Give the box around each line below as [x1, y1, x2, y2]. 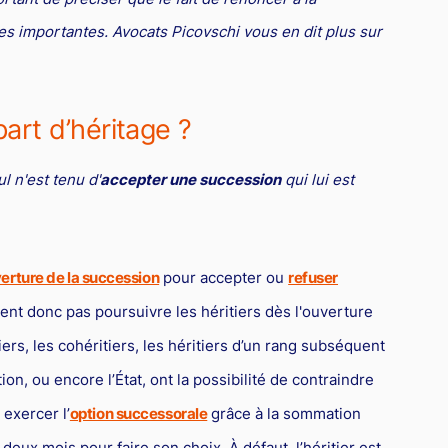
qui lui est [280, 169, 354, 189]
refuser [288, 267, 339, 287]
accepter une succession [99, 169, 281, 189]
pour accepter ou [159, 267, 289, 287]
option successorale [69, 403, 208, 423]
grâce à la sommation [207, 403, 362, 423]
